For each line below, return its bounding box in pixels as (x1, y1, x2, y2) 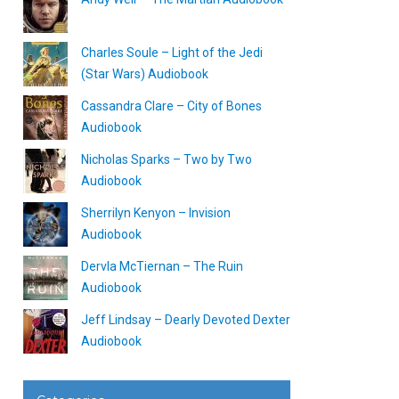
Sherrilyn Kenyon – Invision (81, 206, 231, 220)
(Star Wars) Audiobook (81, 67, 208, 81)
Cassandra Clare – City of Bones (81, 99, 262, 113)
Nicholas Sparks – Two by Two (81, 152, 252, 167)
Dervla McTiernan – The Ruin (81, 259, 243, 273)
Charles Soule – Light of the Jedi (81, 45, 263, 60)
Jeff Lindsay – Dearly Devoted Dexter (81, 313, 290, 327)
